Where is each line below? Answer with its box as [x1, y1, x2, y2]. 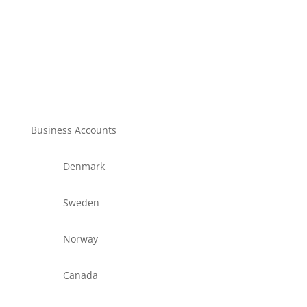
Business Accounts [30, 123, 116, 137]
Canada [62, 269, 98, 282]
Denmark [62, 160, 105, 173]
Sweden [62, 196, 99, 210]
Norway [62, 232, 98, 246]
